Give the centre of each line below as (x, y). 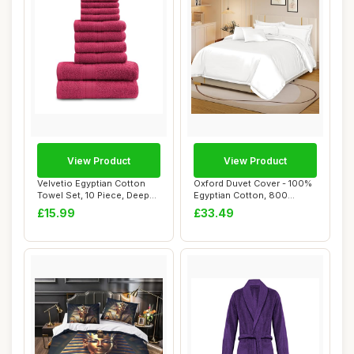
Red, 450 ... (62, 207)
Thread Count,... (228, 207)
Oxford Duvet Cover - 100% (253, 183)
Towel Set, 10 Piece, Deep (93, 195)
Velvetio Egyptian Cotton (91, 183)
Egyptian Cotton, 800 (241, 195)
